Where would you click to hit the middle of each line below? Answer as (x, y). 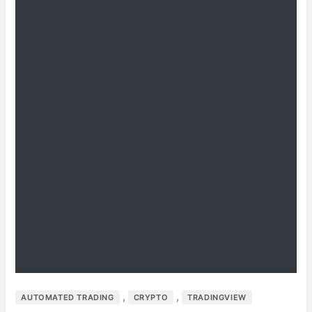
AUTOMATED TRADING (68, 297)
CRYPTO (151, 297)
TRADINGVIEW (217, 297)
